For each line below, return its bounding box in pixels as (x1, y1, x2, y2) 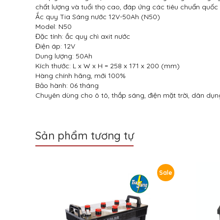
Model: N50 (35, 22, 72, 31)
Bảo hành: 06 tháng (35, 81, 99, 90)
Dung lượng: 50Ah (35, 52, 92, 60)
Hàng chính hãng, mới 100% (35, 71, 126, 80)
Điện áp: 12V (35, 42, 75, 51)
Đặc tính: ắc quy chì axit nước (35, 32, 130, 41)
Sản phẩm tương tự (35, 129, 134, 142)
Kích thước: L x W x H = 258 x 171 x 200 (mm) (35, 61, 180, 70)
